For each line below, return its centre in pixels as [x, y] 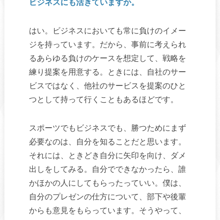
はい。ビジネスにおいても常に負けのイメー [107, 30]
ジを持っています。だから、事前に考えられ [107, 44]
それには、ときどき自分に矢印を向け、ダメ [107, 155]
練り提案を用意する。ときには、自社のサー [107, 72]
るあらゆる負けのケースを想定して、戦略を [107, 58]
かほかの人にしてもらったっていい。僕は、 [107, 183]
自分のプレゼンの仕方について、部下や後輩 [107, 196]
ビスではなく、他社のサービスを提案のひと [107, 85]
